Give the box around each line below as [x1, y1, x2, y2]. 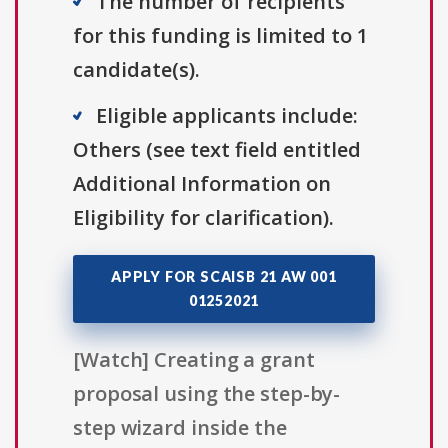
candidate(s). [73, 56, 200, 84]
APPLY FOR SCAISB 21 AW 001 [111, 268, 337, 286]
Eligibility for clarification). [73, 204, 334, 232]
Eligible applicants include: [96, 102, 358, 130]
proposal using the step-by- [73, 380, 341, 408]
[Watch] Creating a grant [73, 346, 315, 374]
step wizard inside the [73, 414, 287, 442]
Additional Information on [73, 170, 331, 198]
